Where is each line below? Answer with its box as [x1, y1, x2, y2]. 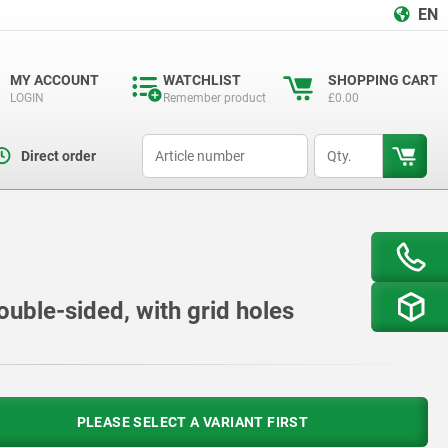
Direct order [20, 148, 96, 164]
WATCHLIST [163, 72, 241, 88]
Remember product [163, 91, 266, 105]
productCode [141, 136, 212, 150]
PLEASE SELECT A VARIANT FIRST [76, 414, 309, 431]
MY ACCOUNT [10, 72, 99, 88]
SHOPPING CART [328, 72, 438, 88]
